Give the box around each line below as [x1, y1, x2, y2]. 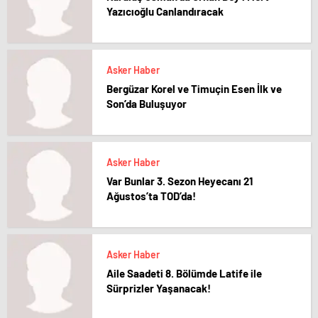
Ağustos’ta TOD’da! [106, 190, 196, 202]
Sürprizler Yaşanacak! [106, 282, 211, 295]
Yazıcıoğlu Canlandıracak [106, 5, 224, 18]
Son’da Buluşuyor [106, 97, 187, 110]
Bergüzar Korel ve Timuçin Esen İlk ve [106, 82, 282, 95]
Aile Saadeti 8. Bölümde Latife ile [106, 267, 262, 280]
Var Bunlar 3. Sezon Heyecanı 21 [106, 175, 253, 187]
